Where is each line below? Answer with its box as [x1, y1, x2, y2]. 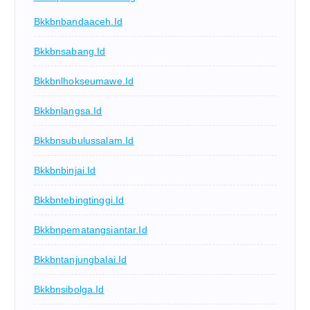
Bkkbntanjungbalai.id [33, 253, 127, 265]
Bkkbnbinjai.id [33, 164, 96, 176]
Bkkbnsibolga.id [33, 283, 104, 295]
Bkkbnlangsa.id [33, 104, 102, 116]
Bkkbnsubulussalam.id [33, 134, 134, 146]
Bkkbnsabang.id [33, 45, 106, 57]
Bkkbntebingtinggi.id [33, 194, 125, 206]
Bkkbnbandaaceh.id [33, 15, 122, 27]
